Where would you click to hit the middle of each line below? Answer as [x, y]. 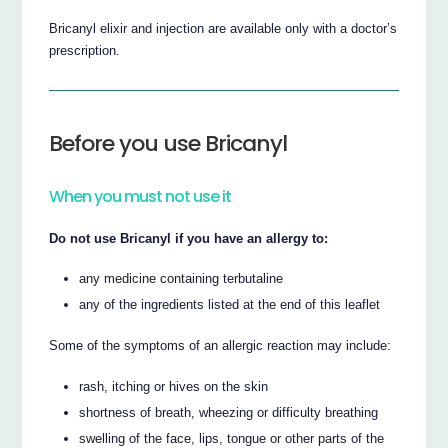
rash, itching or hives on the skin [174, 386]
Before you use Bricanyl [168, 144]
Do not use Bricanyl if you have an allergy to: [189, 238]
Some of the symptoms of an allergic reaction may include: [220, 346]
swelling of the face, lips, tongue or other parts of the [232, 438]
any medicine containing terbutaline [181, 279]
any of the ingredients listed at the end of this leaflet [230, 305]
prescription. [85, 50]
